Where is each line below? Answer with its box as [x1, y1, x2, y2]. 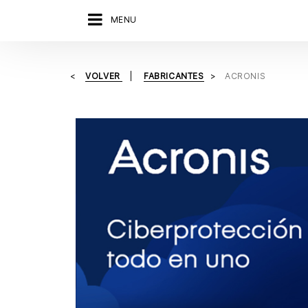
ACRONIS [225, 71, 266, 81]
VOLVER [85, 71, 123, 81]
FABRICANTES [144, 71, 204, 81]
